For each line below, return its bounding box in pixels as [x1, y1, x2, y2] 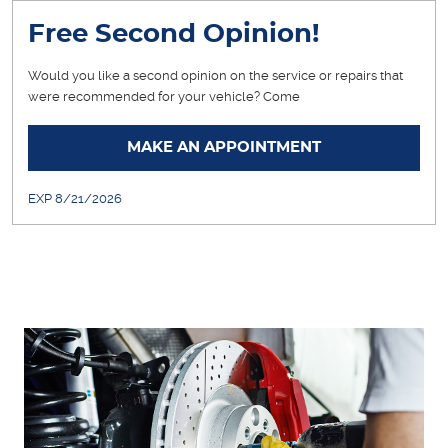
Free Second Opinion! [28, 21, 320, 48]
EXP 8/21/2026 [28, 191, 122, 207]
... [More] [300, 89, 359, 105]
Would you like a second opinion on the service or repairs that [28, 68, 403, 84]
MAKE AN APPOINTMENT [127, 139, 321, 155]
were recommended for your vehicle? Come [28, 89, 300, 105]
